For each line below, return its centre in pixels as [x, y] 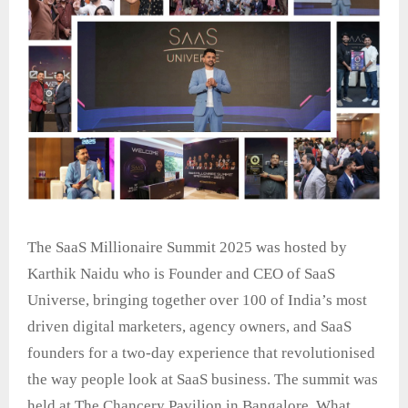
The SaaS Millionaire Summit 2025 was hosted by [187, 248]
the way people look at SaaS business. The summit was [203, 380]
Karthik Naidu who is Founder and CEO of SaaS [181, 274]
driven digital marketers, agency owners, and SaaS [189, 327]
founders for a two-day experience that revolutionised [201, 353]
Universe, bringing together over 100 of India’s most [197, 301]
